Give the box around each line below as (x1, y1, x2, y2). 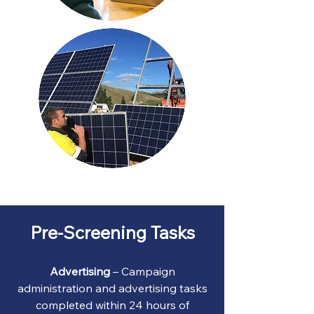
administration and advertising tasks (17, 281, 207, 295)
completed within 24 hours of (35, 298, 189, 312)
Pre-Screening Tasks (29, 221, 195, 243)
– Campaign (109, 264, 175, 278)
